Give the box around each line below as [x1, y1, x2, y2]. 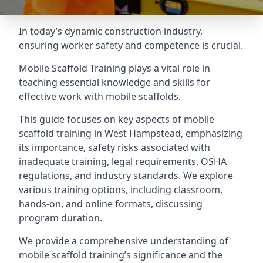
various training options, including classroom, [19, 183, 222, 196]
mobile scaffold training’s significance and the [19, 248, 222, 261]
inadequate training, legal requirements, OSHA [19, 155, 227, 168]
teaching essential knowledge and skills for [19, 76, 210, 89]
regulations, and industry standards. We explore [19, 169, 233, 182]
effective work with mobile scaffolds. [19, 90, 181, 103]
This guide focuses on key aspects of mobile [19, 113, 214, 126]
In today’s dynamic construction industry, [19, 25, 203, 38]
